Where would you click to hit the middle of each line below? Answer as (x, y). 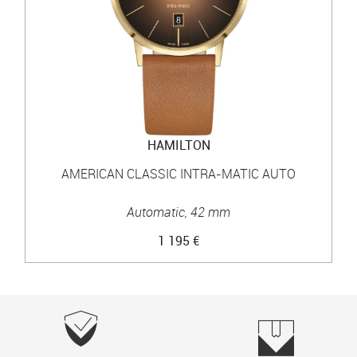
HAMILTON (178, 145)
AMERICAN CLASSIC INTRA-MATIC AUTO (178, 173)
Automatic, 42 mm (178, 212)
